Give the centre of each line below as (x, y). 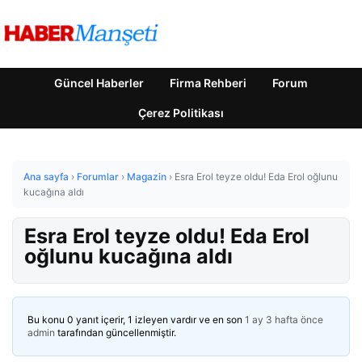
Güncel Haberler (99, 83)
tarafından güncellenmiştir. (116, 333)
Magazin (147, 177)
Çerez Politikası (181, 113)
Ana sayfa (46, 177)
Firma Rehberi (208, 83)
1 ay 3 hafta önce (284, 320)
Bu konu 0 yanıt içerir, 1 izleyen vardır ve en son (136, 320)
